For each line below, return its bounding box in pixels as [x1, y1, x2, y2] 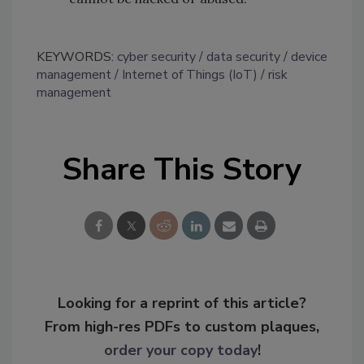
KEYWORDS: [37, 48, 117, 67]
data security [206, 48, 280, 67]
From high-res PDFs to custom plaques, [45, 317, 319, 337]
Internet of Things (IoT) [122, 66, 258, 84]
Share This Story [63, 149, 301, 191]
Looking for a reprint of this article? [58, 293, 306, 314]
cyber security [117, 48, 196, 67]
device [291, 48, 327, 67]
